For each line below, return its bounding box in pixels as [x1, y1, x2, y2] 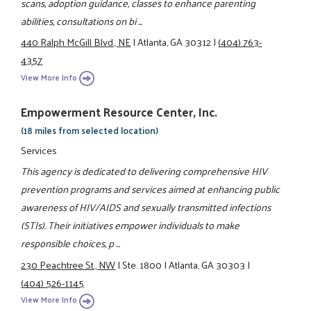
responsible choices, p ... [21, 234, 121, 253]
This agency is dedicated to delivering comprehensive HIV [21, 162, 268, 180]
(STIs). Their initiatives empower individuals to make [21, 216, 240, 235]
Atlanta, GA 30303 [169, 255, 246, 274]
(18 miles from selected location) [21, 121, 159, 138]
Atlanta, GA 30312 [137, 33, 212, 51]
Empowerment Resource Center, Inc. [21, 101, 218, 122]
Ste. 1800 [122, 255, 162, 274]
